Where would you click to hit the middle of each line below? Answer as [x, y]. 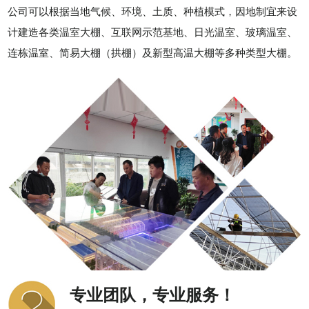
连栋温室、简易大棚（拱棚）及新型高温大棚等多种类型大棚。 [153, 53]
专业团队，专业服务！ [153, 295]
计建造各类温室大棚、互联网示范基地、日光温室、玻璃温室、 [153, 32]
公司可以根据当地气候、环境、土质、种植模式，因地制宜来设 [153, 12]
